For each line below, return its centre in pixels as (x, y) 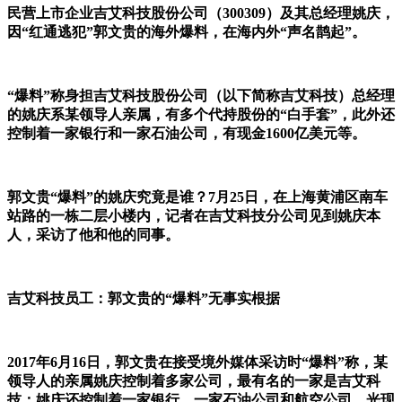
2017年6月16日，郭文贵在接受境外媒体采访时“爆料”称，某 (197, 363)
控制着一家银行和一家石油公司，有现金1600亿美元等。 (187, 134)
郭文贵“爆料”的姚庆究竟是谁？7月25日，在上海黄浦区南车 (197, 197)
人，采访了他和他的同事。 (93, 235)
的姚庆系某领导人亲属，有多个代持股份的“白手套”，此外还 (201, 115)
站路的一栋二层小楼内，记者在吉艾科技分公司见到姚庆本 (194, 216)
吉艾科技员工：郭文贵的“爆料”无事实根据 (144, 299)
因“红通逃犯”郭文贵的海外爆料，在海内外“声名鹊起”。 (187, 32)
